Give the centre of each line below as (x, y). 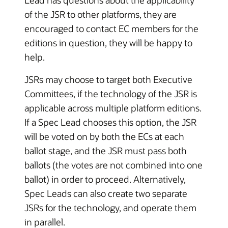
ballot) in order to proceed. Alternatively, (105, 179)
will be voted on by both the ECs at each (104, 136)
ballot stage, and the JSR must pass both (106, 151)
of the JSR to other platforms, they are (101, 14)
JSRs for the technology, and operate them (110, 208)
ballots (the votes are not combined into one (113, 165)
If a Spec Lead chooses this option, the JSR (110, 122)
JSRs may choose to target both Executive (108, 79)
